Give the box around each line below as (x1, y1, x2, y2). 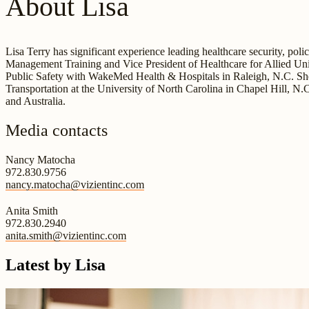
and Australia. (6, 94, 66, 107)
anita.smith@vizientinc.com (6, 229, 126, 241)
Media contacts (6, 121, 108, 139)
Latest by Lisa (6, 255, 106, 274)
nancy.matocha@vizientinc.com (6, 178, 144, 190)
